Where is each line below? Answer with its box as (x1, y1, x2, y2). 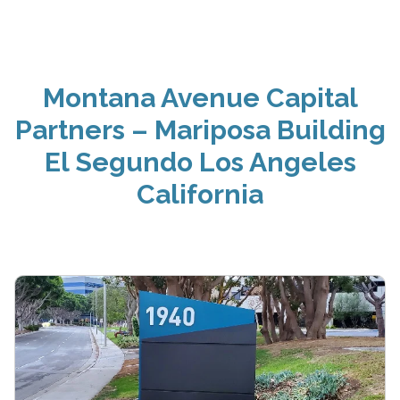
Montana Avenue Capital (42, 81, 358, 113)
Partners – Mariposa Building (14, 113, 386, 146)
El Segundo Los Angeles (44, 146, 356, 178)
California (137, 178, 263, 210)
